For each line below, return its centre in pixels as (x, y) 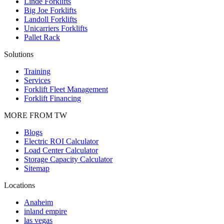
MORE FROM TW (35, 115)
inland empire (45, 211)
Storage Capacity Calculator (68, 159)
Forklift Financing (52, 98)
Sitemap (37, 168)
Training (37, 71)
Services (37, 80)
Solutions (19, 54)
